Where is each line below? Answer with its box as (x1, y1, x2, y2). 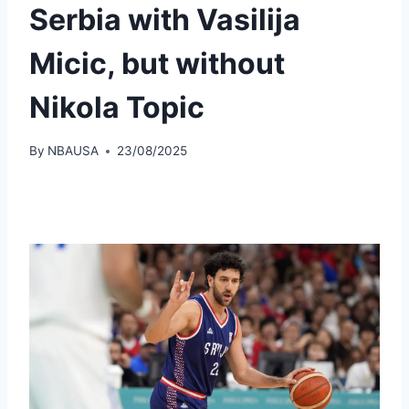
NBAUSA (47, 143, 100, 159)
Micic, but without (29, 45, 285, 81)
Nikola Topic (29, 89, 204, 125)
